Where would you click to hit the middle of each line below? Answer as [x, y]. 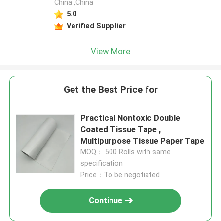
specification [102, 164]
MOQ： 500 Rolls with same [126, 152]
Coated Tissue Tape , [121, 129]
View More [110, 51]
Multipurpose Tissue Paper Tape [143, 141]
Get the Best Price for [110, 90]
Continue [106, 201]
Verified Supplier [96, 25]
